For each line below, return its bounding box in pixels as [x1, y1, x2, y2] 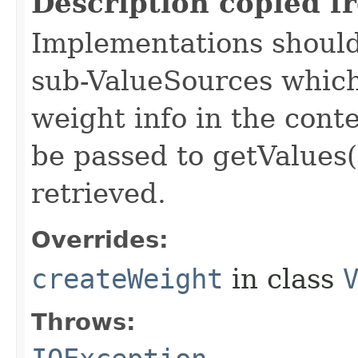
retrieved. [31, 177, 166, 209]
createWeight [31, 262, 223, 295]
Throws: [31, 308, 136, 336]
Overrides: [31, 225, 169, 253]
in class [223, 262, 343, 295]
